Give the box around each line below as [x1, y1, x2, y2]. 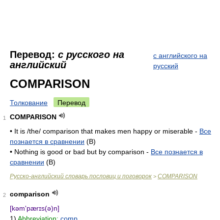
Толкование [10, 99, 48, 107]
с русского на [58, 49, 124, 60]
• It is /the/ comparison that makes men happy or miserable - [10, 127, 199, 135]
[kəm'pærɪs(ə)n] [10, 204, 59, 212]
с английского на [153, 52, 207, 59]
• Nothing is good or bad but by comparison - [10, 148, 151, 156]
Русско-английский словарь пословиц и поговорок [10, 173, 152, 180]
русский [153, 62, 178, 70]
